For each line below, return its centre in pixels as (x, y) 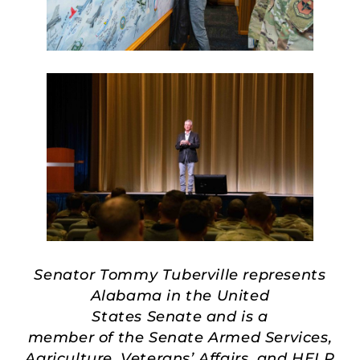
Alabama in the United (180, 295)
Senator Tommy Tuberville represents (180, 274)
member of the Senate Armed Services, (180, 337)
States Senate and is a (180, 316)
